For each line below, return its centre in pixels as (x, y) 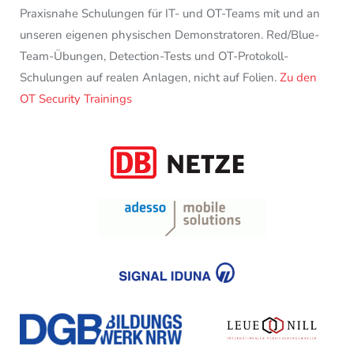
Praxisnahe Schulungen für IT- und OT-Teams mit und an (170, 13)
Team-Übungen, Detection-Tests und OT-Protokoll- (154, 56)
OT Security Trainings (76, 98)
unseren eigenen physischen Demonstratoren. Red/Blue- (169, 34)
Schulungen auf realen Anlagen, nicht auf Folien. (150, 77)
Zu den (298, 77)
